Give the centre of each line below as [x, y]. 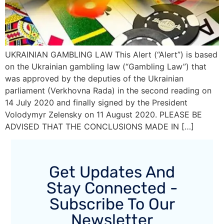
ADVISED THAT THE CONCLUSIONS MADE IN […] [99, 126]
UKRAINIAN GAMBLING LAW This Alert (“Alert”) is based [111, 54]
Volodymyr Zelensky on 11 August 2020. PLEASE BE [103, 114]
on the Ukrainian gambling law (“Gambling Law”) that [106, 66]
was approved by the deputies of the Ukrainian [94, 78]
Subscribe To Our [112, 204]
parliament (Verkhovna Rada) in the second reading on [108, 90]
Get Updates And [112, 172]
